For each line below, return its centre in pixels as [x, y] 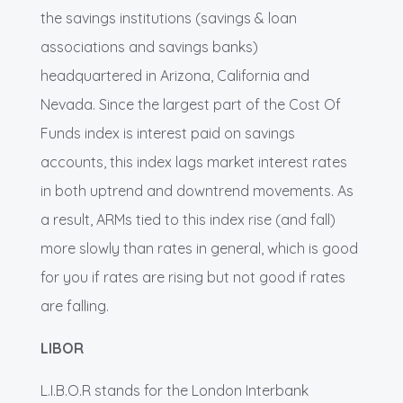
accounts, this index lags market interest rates [194, 162]
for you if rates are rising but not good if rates [193, 278]
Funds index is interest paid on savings [168, 134]
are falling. [75, 306]
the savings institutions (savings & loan [169, 18]
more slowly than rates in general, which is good [199, 249]
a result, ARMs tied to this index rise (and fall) [188, 220]
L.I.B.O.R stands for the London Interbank [175, 391]
